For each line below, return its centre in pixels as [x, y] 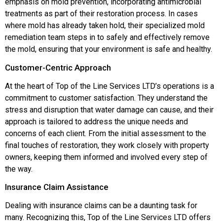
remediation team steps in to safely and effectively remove [107, 37]
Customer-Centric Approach [58, 67]
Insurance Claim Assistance [57, 187]
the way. [19, 169]
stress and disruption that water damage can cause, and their [109, 110]
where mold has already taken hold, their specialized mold [105, 26]
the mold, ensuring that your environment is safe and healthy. [109, 49]
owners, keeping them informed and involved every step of [106, 157]
